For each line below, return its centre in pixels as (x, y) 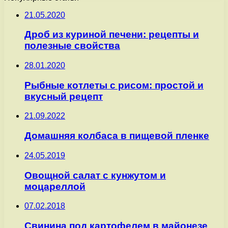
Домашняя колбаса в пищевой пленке (117, 136)
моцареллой (55, 186)
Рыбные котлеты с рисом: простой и (114, 85)
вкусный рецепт (64, 96)
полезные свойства (72, 46)
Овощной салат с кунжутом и (95, 175)
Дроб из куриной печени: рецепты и (112, 35)
